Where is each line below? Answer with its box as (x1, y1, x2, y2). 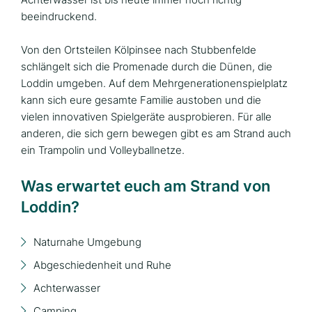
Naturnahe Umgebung (33, 235, 141, 249)
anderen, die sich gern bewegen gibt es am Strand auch (21, 127, 291, 141)
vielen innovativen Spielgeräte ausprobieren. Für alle (21, 110, 272, 124)
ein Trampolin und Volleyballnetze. (21, 143, 185, 157)
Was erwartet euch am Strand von (21, 177, 270, 196)
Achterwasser (33, 281, 100, 295)
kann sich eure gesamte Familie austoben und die (21, 93, 261, 107)
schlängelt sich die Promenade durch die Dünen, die (21, 60, 272, 74)
